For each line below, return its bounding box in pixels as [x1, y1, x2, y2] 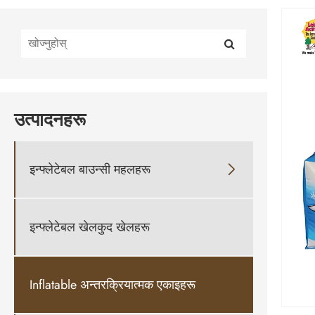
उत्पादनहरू [14, 106, 86, 134]
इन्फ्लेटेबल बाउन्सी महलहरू [30, 160, 150, 179]
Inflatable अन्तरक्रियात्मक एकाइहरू [30, 275, 195, 294]
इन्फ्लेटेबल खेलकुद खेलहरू [30, 217, 150, 236]
